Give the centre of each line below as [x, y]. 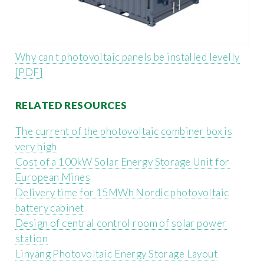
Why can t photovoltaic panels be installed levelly [128, 57]
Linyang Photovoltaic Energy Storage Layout [117, 253]
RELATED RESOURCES [71, 105]
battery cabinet [50, 207]
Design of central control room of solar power [121, 223]
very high [36, 146]
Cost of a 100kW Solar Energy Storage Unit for [123, 161]
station [32, 238]
